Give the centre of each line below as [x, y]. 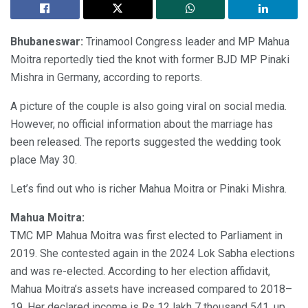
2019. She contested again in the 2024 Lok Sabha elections [153, 254]
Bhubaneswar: [47, 42]
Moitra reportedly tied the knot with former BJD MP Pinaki [150, 60]
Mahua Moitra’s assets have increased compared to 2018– [151, 289]
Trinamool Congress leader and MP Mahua [186, 42]
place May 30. [44, 160]
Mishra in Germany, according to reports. [106, 78]
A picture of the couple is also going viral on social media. [148, 107]
